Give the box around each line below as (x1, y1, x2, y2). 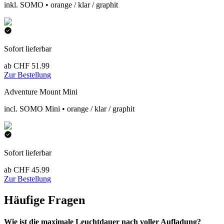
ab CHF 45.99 (4, 165, 49, 174)
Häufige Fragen (4, 193, 85, 206)
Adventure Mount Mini (4, 87, 77, 96)
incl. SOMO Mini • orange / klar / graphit (4, 104, 134, 113)
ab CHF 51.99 (4, 61, 49, 70)
